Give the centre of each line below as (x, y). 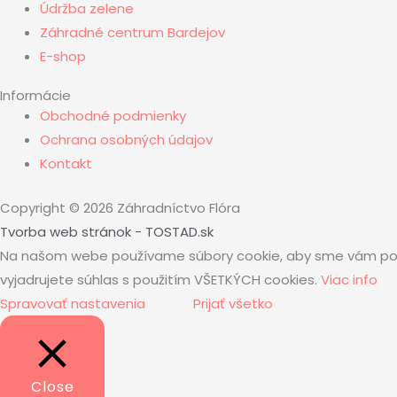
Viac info (349, 279)
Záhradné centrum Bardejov (132, 32)
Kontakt (66, 164)
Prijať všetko (233, 303)
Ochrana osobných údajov (126, 140)
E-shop (63, 56)
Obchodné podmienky (113, 116)
